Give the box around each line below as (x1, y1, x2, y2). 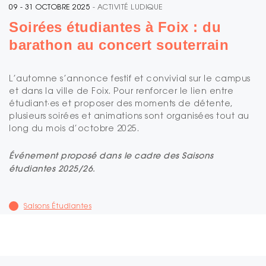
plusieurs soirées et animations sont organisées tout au (9, 110, 249, 121)
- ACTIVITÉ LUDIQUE (92, 2, 163, 12)
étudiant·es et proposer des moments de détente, (9, 98, 233, 109)
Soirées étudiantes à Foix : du (9, 19, 221, 36)
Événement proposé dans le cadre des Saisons (9, 150, 214, 161)
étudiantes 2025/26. (9, 163, 96, 175)
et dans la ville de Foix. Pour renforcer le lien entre (9, 85, 233, 96)
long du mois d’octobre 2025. (9, 123, 139, 134)
